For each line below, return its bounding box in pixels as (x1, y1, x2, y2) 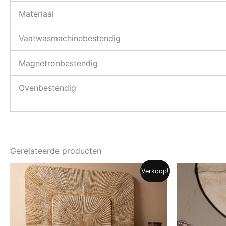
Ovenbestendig (19, 82, 76, 93)
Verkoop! (141, 166, 169, 175)
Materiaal (19, 8, 54, 19)
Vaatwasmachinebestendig (19, 33, 121, 43)
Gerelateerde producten (10, 145, 101, 156)
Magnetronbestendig (19, 58, 98, 68)
